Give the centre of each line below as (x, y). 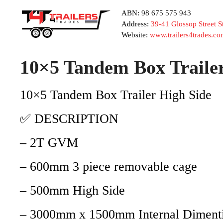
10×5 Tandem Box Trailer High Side (116, 95)
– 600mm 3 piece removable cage (109, 166)
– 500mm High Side (72, 190)
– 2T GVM (49, 142)
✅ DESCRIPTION (69, 118)
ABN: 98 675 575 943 (156, 13)
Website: (135, 35)
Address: (136, 24)
